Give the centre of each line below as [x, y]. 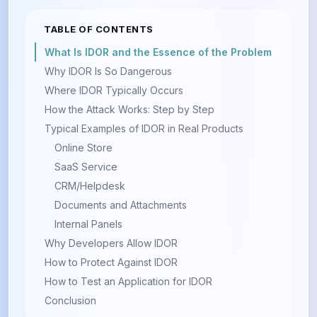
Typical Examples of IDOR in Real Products [144, 128]
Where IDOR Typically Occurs [114, 90]
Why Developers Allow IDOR [111, 243]
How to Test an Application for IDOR [128, 281]
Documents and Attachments [121, 205]
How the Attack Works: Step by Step [129, 109]
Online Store [83, 148]
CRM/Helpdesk [90, 186]
